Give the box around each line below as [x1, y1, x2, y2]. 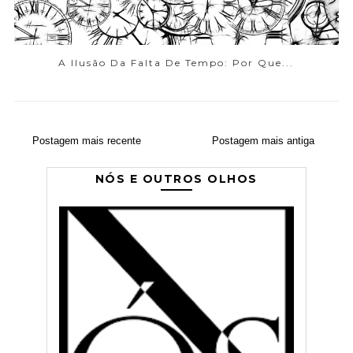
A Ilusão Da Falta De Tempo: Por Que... [58, 56, 295, 69]
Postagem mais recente [32, 134, 141, 147]
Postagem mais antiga [212, 134, 315, 147]
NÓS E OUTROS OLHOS [95, 171, 258, 186]
